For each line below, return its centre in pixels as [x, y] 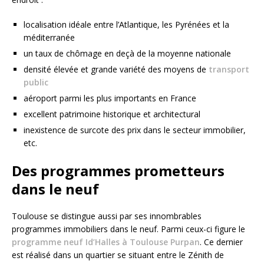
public [36, 82]
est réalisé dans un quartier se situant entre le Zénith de [118, 255]
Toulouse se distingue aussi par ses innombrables [107, 216]
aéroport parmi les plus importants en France [110, 98]
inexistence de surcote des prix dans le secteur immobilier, [135, 130]
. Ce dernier [221, 242]
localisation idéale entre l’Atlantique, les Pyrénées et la [126, 24]
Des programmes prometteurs [118, 170]
